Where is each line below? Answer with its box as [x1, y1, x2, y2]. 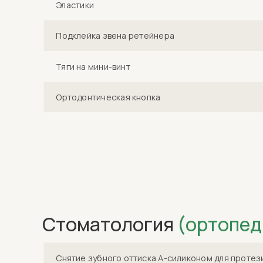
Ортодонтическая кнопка [56, 92, 161, 103]
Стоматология [42, 211, 177, 237]
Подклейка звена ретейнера [56, 29, 175, 42]
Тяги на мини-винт [56, 60, 130, 73]
